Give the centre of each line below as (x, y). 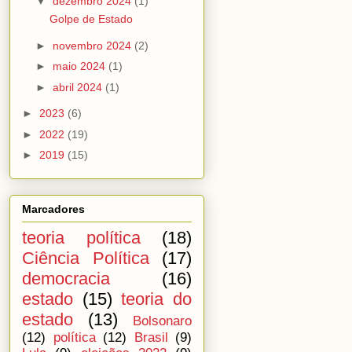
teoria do (157, 299)
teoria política (81, 237)
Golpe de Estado (91, 19)
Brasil (151, 337)
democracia (66, 278)
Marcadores (53, 209)
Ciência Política (86, 258)
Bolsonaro (162, 321)
